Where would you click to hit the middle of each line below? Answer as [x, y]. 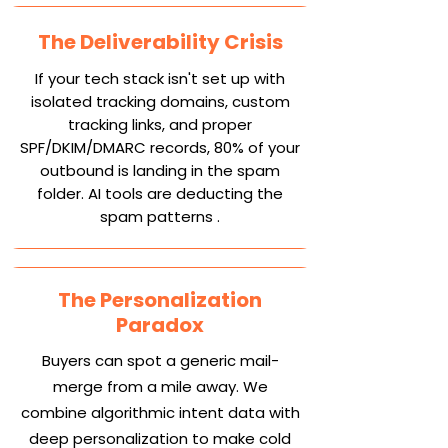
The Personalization [160, 300]
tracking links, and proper [160, 124]
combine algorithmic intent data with [160, 412]
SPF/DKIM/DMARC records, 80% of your [160, 147]
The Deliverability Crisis [160, 42]
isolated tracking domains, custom [160, 101]
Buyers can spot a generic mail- [160, 360]
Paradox [160, 325]
